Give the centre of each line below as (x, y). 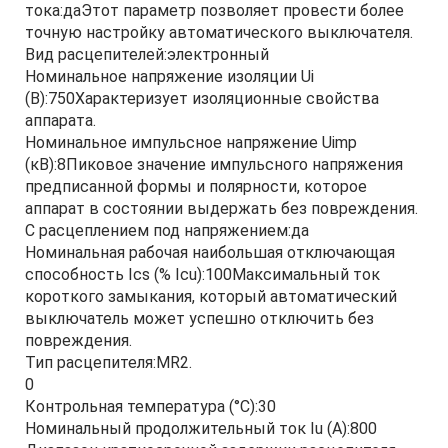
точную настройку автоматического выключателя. (219, 32)
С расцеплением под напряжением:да (167, 230)
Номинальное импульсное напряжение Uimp (191, 142)
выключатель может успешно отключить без (199, 318)
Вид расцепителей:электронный (147, 54)
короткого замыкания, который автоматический (211, 296)
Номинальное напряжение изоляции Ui (169, 76)
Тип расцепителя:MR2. (108, 362)
